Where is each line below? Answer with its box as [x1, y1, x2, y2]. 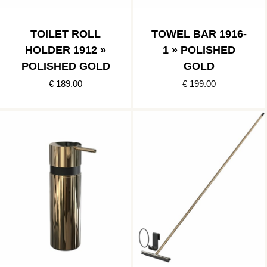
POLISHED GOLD [21, 60, 110, 73]
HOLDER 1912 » [25, 44, 106, 57]
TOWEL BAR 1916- [151, 28, 247, 41]
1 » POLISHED [163, 44, 235, 57]
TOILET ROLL [30, 28, 101, 41]
